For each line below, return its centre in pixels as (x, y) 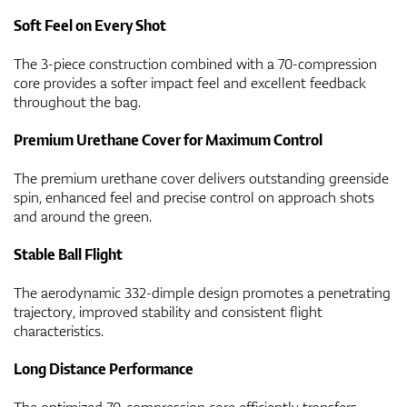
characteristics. (59, 330)
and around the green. (83, 216)
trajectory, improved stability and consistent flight (168, 311)
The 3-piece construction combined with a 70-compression (195, 63)
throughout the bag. (77, 101)
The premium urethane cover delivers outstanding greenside (201, 178)
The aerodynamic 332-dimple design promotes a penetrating (202, 292)
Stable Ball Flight (68, 254)
